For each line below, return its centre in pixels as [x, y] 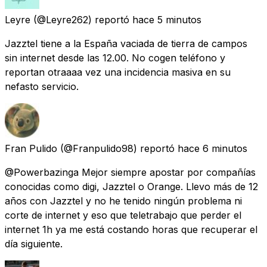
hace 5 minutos [167, 19]
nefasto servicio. [42, 86]
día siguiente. [34, 243]
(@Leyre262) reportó [81, 19]
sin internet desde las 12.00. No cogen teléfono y [115, 58]
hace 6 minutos [212, 148]
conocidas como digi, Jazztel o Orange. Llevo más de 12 [131, 186]
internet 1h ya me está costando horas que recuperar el [131, 229]
